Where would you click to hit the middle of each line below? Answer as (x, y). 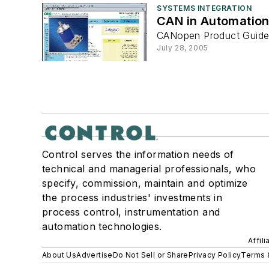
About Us (59, 255)
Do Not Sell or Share (150, 255)
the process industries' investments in (132, 198)
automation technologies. (102, 227)
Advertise (95, 255)
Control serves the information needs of (138, 155)
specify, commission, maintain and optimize (145, 183)
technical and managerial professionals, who (149, 169)
